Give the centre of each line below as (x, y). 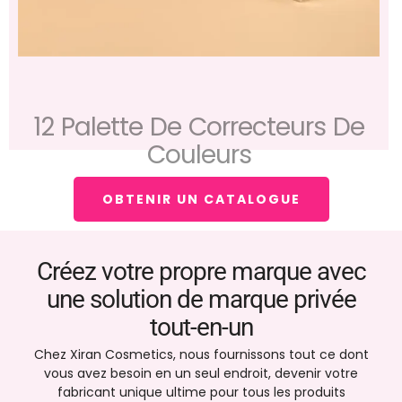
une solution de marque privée (201, 300)
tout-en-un (201, 328)
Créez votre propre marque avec (201, 272)
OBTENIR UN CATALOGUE (201, 200)
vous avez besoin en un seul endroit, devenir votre (201, 374)
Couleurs (199, 127)
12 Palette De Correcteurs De (199, 100)
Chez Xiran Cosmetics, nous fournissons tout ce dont (201, 355)
